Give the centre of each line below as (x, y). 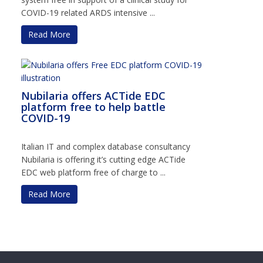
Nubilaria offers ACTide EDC (93, 95)
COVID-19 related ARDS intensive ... (88, 12)
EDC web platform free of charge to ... (93, 172)
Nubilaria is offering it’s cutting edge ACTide (103, 159)
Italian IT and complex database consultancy (106, 146)
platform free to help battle (93, 107)
